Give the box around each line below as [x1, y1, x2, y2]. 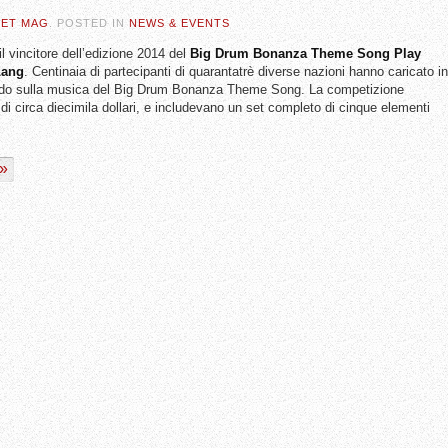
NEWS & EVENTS [129, 17, 230, 29]
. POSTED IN [49, 17, 129, 29]
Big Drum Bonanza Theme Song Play [190, 46, 421, 61]
